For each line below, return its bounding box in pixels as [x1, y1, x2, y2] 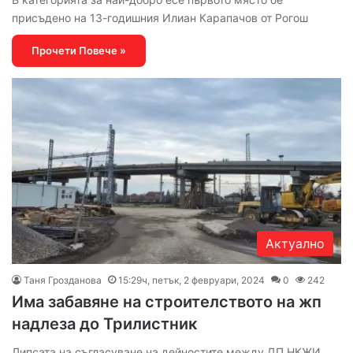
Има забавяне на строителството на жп [12, 292, 321, 312]
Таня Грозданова [24, 274, 102, 287]
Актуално [266, 236, 325, 252]
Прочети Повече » [32, 44, 126, 58]
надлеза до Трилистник [12, 314, 197, 334]
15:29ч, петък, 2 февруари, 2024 [118, 274, 265, 287]
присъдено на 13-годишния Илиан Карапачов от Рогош [12, 11, 308, 25]
